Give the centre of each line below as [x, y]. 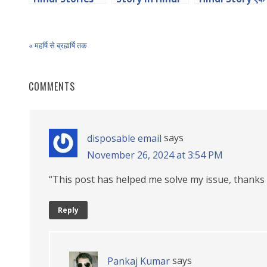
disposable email [124, 138]
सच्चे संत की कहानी [229, 12]
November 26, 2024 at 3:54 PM [155, 155]
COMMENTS [52, 86]
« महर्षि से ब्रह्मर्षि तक [58, 45]
